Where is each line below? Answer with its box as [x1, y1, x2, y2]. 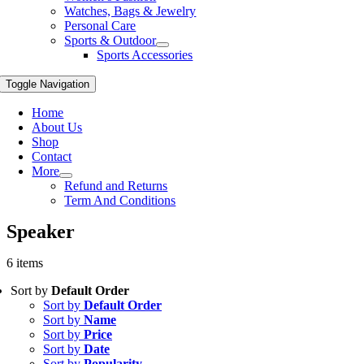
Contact [32, 149, 72, 163]
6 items [6, 256, 43, 270]
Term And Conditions [64, 193, 176, 207]
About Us [32, 120, 83, 134]
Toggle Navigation [6, 78, 90, 90]
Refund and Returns [64, 179, 168, 193]
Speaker [6, 221, 75, 242]
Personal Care [64, 19, 136, 32]
